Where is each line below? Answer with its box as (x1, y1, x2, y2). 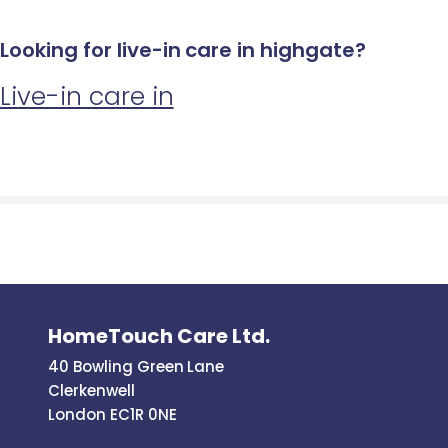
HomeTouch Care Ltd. (48, 321, 270, 350)
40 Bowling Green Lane (48, 355, 225, 377)
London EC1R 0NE (48, 403, 177, 425)
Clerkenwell (48, 379, 135, 401)
